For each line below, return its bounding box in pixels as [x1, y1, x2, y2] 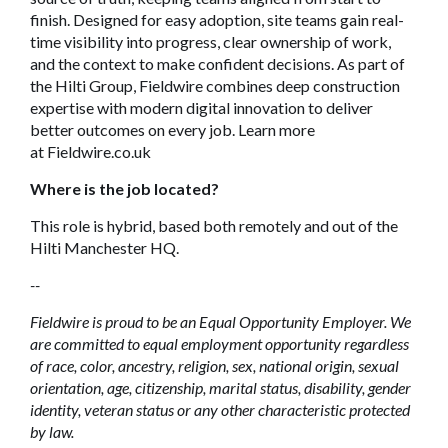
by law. [30, 422, 74, 441]
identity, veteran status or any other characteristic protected [30, 400, 410, 419]
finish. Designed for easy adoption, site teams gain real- [30, 10, 404, 29]
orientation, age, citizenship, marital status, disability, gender [30, 378, 411, 397]
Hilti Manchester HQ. [30, 238, 185, 257]
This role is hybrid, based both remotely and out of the [30, 216, 398, 235]
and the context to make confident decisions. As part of [30, 54, 405, 73]
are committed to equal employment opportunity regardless [30, 334, 409, 353]
